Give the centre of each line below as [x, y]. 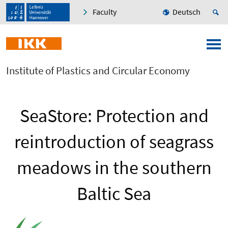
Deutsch [187, 12]
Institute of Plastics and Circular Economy [98, 71]
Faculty [105, 12]
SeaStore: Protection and [114, 116]
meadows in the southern [114, 168]
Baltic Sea [114, 194]
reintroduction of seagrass [114, 142]
